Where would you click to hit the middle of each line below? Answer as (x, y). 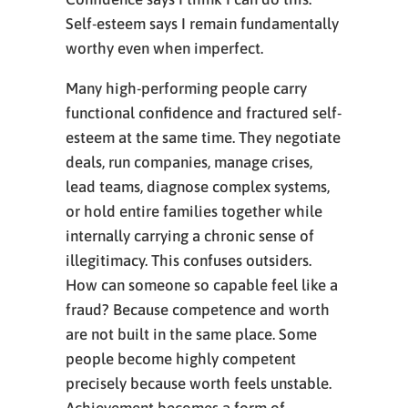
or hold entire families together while (194, 211)
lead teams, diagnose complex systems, (198, 187)
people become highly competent (181, 359)
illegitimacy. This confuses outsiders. (189, 260)
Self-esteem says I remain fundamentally (202, 24)
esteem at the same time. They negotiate (203, 138)
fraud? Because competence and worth (198, 310)
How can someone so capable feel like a (202, 285)
